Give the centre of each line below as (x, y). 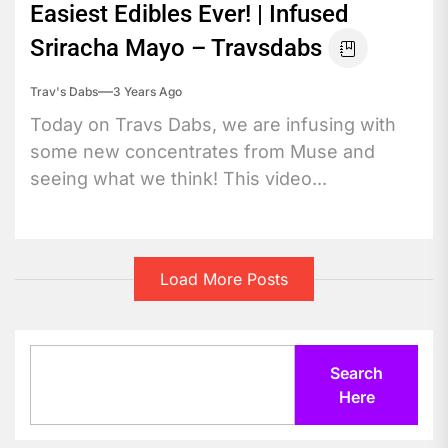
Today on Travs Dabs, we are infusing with (213, 124)
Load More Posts (223, 279)
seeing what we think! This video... (178, 178)
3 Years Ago (147, 91)
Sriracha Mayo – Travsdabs (176, 47)
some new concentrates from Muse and (202, 151)
